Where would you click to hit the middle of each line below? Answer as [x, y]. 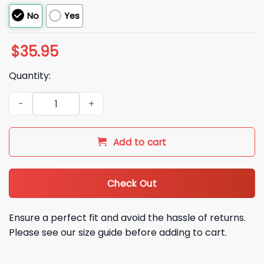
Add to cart [140, 143]
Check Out [132, 183]
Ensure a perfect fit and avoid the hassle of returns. [127, 217]
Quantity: [30, 76]
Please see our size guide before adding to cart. [118, 232]
